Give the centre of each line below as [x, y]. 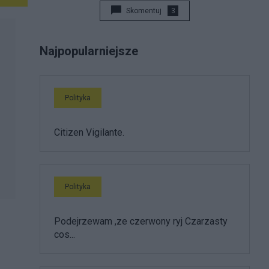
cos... [65, 234]
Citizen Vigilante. [89, 132]
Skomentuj [144, 11]
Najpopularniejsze [89, 51]
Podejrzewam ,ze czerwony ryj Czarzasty [141, 221]
